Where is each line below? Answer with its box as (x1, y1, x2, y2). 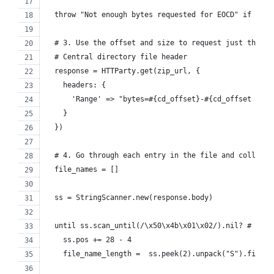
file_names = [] (46, 165, 119, 174)
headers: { (46, 80, 106, 89)
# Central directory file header (46, 52, 187, 61)
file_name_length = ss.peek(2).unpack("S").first (46, 249, 268, 258)
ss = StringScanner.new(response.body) (46, 193, 213, 202)
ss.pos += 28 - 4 (46, 235, 131, 244)
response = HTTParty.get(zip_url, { (46, 66, 200, 75)
